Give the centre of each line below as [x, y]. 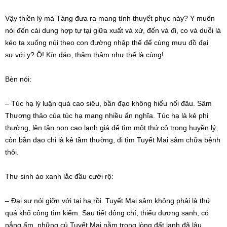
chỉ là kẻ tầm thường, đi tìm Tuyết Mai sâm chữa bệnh [133, 140]
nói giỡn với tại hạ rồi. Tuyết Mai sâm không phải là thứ [121, 201]
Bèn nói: [18, 79]
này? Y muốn [193, 18]
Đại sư [22, 201]
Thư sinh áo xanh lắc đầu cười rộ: [59, 177]
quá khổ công [28, 213]
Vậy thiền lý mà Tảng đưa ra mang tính [69, 18]
